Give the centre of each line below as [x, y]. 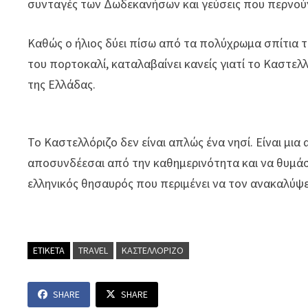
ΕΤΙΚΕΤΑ [49, 251]
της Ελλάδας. [62, 85]
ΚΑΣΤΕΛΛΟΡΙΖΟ [153, 251]
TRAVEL [93, 251]
